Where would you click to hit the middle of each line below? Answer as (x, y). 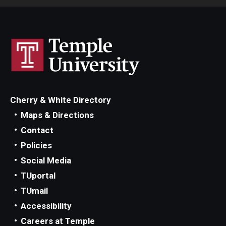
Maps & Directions (57, 115)
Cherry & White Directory (61, 100)
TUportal (38, 176)
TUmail (34, 191)
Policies (36, 145)
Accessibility (46, 206)
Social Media (46, 160)
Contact (37, 130)
